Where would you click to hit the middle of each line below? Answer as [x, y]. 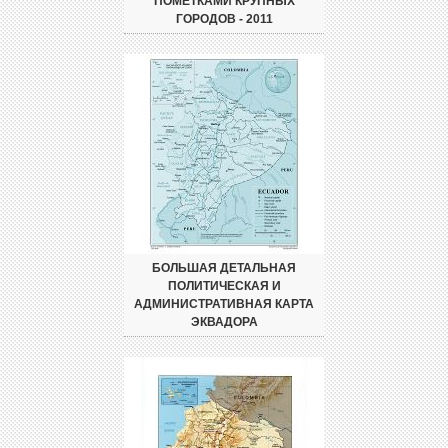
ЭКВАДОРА [224, 321]
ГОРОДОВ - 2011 [224, 18]
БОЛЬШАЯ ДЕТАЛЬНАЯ [224, 267]
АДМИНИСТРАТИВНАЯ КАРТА [224, 303]
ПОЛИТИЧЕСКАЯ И [224, 285]
